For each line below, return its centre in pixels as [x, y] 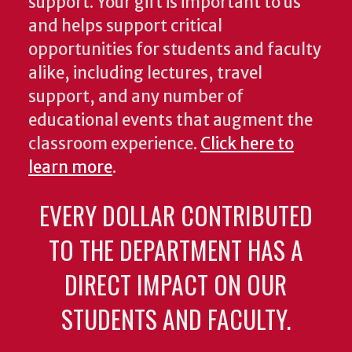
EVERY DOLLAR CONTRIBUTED [176, 215]
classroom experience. [114, 144]
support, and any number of [136, 97]
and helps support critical [125, 26]
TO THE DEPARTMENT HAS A [176, 250]
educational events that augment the [170, 121]
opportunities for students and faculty [175, 50]
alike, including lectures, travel [145, 73]
